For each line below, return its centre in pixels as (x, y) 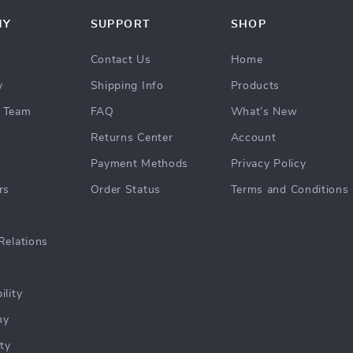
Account (253, 138)
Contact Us (121, 60)
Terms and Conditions (290, 190)
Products (255, 86)
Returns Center (132, 138)
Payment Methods (139, 164)
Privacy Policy (268, 164)
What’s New (264, 112)
